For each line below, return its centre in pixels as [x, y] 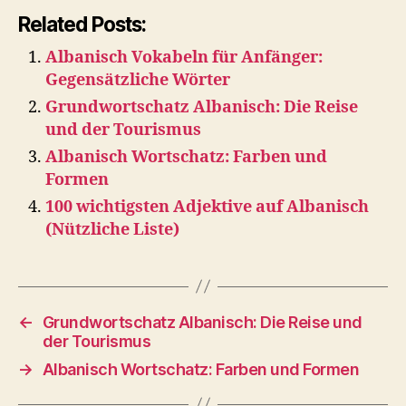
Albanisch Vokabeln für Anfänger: [184, 57]
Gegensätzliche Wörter [138, 80]
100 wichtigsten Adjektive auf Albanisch [207, 207]
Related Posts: [82, 24]
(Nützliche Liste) [112, 229]
